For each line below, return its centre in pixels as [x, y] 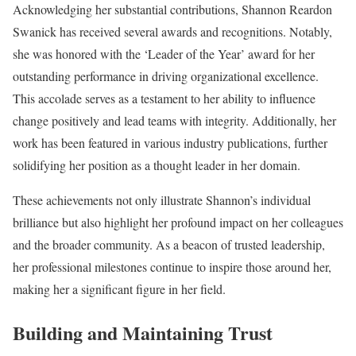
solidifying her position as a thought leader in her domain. [157, 164]
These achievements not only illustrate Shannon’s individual [162, 199]
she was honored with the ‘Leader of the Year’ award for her [164, 53]
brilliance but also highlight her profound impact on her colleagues [178, 222]
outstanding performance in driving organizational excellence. [166, 75]
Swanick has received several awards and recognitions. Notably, [172, 31]
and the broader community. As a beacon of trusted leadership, [169, 244]
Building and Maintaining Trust [143, 332]
